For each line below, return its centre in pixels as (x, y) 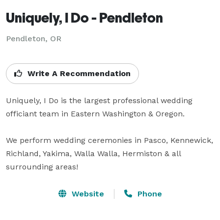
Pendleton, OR (34, 38)
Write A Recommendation (78, 73)
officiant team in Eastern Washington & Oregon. (95, 113)
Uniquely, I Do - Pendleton (84, 17)
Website (86, 193)
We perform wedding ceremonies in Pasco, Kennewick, (110, 140)
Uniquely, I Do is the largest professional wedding (99, 100)
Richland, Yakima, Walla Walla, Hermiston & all (93, 153)
